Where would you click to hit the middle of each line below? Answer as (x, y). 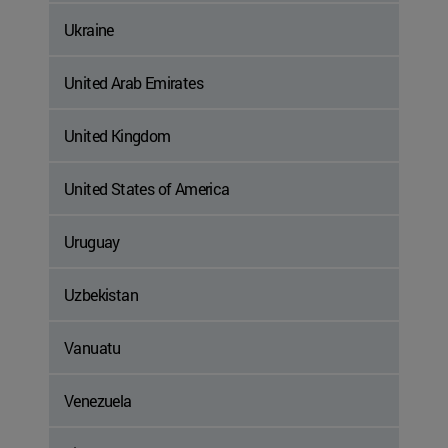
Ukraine (89, 30)
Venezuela (98, 401)
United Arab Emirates (133, 83)
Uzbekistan (101, 295)
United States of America (147, 189)
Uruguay (92, 242)
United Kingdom (117, 136)
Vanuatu (92, 348)
